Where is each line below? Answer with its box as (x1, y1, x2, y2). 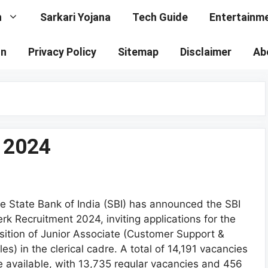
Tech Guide (132, 11, 188, 23)
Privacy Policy (28, 45, 96, 58)
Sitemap (118, 45, 159, 58)
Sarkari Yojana (40, 11, 111, 23)
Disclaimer (180, 45, 232, 58)
